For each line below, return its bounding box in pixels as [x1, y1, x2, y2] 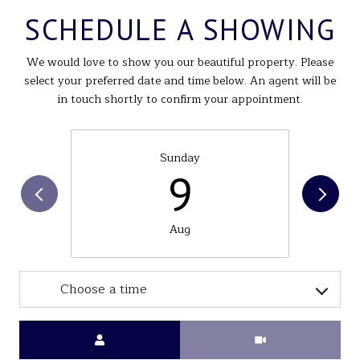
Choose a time [60, 279, 147, 301]
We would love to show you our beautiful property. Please [27, 52, 333, 72]
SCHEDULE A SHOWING [25, 10, 335, 48]
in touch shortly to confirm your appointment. [57, 89, 303, 108]
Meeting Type [180, 321, 252, 340]
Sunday [160, 149, 200, 168]
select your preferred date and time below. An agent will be [24, 71, 336, 90]
